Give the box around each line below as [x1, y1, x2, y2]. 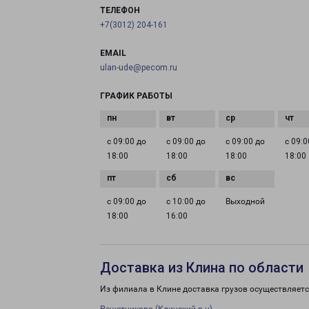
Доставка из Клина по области [100, 259, 303, 276]
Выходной [226, 197, 266, 206]
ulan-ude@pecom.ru [100, 63, 177, 72]
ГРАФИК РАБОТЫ [100, 91, 172, 101]
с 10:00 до [166, 197, 206, 206]
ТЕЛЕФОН [100, 6, 140, 15]
